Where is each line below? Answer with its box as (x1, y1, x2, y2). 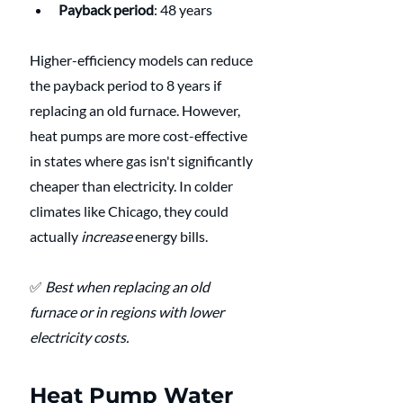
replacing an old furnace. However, (30, 101, 243, 119)
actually (30, 227, 81, 245)
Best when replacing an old (45, 277, 212, 295)
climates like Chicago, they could (30, 201, 231, 219)
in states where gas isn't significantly (30, 151, 255, 169)
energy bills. (132, 227, 208, 245)
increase (81, 227, 132, 245)
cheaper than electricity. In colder (30, 176, 236, 194)
